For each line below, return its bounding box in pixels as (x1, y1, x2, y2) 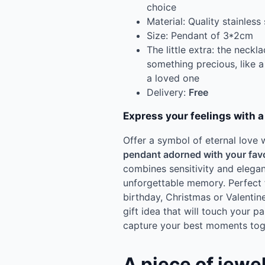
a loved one (147, 72, 199, 84)
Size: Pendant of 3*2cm (147, 29, 253, 41)
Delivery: (147, 86, 189, 98)
